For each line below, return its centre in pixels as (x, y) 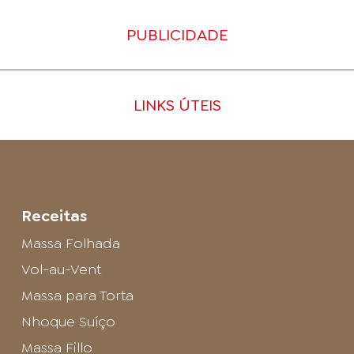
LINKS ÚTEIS (177, 105)
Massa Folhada (70, 243)
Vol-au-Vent (61, 269)
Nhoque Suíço (68, 321)
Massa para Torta (77, 295)
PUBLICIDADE (177, 34)
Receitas (54, 215)
